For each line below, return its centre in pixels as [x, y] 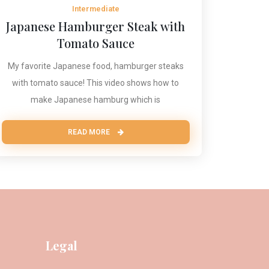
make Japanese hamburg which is [96, 100]
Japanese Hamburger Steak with [96, 26]
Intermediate [95, 9]
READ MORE [89, 132]
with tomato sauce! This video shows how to [96, 83]
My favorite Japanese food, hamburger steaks [95, 66]
